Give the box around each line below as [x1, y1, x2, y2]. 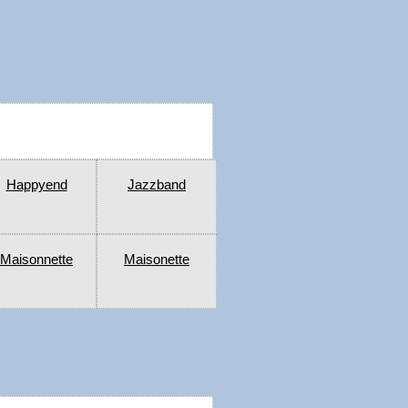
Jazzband [127, 177, 186, 193]
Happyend [5, 177, 67, 193]
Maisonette [124, 251, 189, 268]
